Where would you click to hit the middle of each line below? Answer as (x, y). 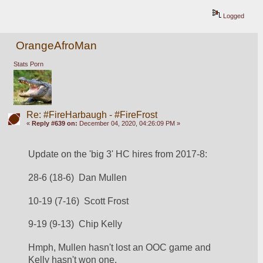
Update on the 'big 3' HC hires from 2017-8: (118, 154)
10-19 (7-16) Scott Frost (79, 201)
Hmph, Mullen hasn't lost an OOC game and (120, 248)
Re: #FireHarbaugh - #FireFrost (92, 115)
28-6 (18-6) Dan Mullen (78, 177)
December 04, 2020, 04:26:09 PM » (129, 124)
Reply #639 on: (54, 124)
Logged (233, 16)
